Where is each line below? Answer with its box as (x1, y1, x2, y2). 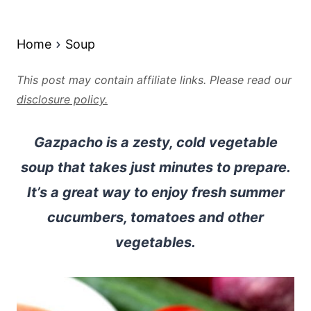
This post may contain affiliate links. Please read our (17, 73, 292, 87)
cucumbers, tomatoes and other (47, 209, 264, 226)
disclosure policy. (17, 92, 108, 106)
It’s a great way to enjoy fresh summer (26, 184, 285, 201)
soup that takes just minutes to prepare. (20, 159, 291, 176)
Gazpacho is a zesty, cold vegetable (33, 134, 278, 151)
